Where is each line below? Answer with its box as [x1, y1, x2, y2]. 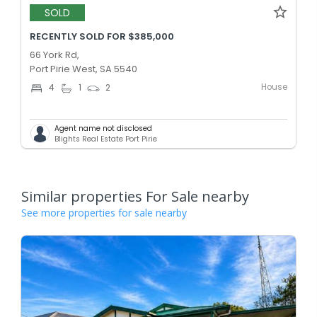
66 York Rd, [30, 47, 79, 62]
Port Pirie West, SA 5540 [30, 62, 137, 76]
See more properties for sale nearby [21, 205, 187, 219]
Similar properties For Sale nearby [21, 186, 249, 206]
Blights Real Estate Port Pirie [54, 133, 157, 144]
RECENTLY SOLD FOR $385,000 [30, 29, 174, 43]
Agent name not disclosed [54, 122, 152, 134]
